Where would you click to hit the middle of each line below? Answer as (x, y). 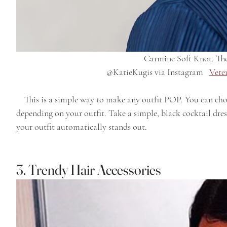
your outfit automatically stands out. (82, 127)
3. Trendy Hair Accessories (89, 170)
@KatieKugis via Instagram (158, 72)
